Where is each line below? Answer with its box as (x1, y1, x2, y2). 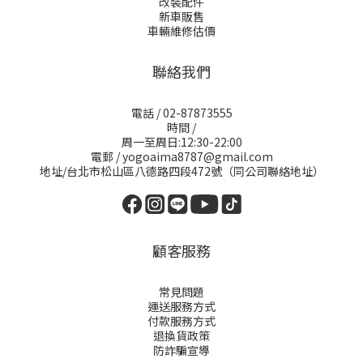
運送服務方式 (147, 298, 216, 314)
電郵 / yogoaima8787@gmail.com (90, 148, 273, 164)
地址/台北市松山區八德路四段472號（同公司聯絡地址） (39, 163, 324, 179)
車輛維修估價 (147, 23, 216, 39)
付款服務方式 (147, 313, 216, 329)
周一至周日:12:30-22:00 (121, 134, 242, 150)
